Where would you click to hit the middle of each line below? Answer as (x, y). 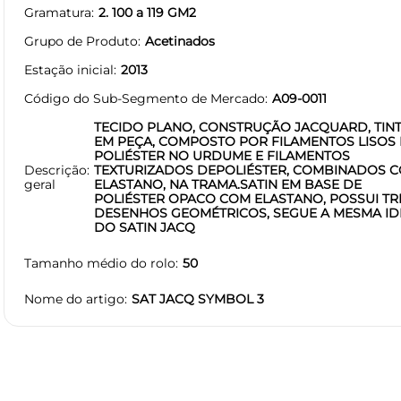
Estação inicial (69, 69)
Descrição (55, 170)
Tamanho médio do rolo (100, 263)
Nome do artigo (74, 299)
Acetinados (180, 41)
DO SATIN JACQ (145, 227)
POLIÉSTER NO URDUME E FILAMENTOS (222, 155)
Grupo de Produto (81, 41)
